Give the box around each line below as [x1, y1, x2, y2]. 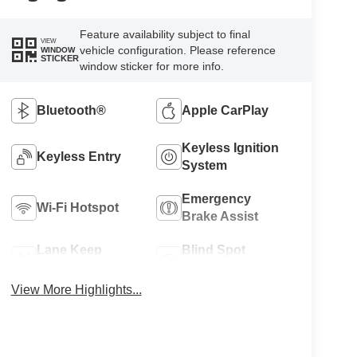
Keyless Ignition [182, 140, 280, 155]
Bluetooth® [36, 103, 106, 117]
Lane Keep [36, 242, 102, 257]
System [182, 158, 228, 172]
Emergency [182, 191, 252, 206]
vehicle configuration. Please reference [79, 43, 276, 57]
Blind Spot [182, 242, 246, 257]
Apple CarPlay [182, 103, 269, 117]
